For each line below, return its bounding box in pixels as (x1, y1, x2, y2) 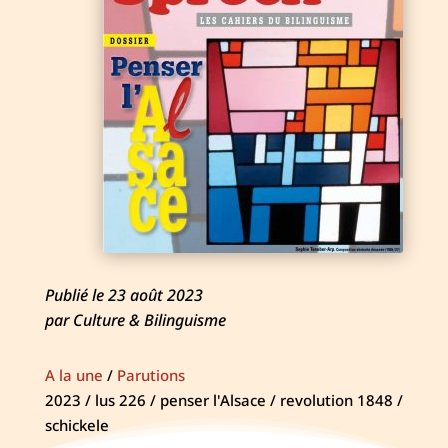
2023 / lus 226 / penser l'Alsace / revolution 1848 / (44, 390, 403, 411)
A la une (44, 365, 103, 386)
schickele (44, 415, 109, 436)
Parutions (116, 365, 185, 386)
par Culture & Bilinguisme (44, 309, 226, 332)
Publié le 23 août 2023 (44, 284, 203, 307)
